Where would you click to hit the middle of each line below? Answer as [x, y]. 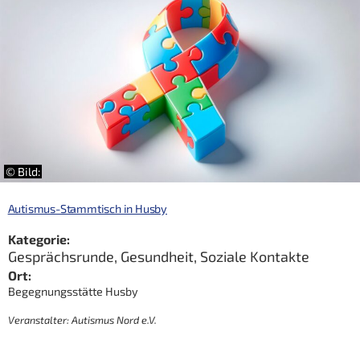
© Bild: [23, 172]
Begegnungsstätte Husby [73, 291]
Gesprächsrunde [61, 256]
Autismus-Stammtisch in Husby [87, 209]
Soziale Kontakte [254, 256]
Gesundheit [157, 256]
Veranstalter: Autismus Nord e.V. [82, 319]
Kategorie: [39, 239]
